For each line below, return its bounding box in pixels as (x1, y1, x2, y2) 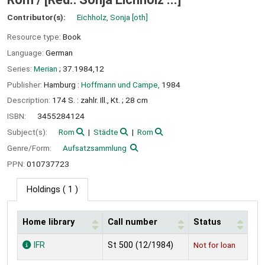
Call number (108, 217, 157, 228)
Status (193, 217, 221, 228)
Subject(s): (7, 127, 49, 137)
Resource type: (7, 32, 63, 42)
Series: (7, 63, 34, 73)
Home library (22, 217, 75, 228)
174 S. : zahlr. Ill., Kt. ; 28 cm (52, 95, 148, 105)
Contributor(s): (7, 12, 67, 22)
